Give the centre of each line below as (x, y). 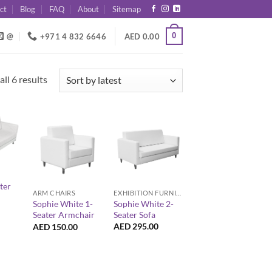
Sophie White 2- (144, 203)
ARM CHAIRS (54, 193)
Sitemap (127, 9)
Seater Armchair (64, 215)
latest (58, 109)
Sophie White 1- (63, 204)
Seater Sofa (135, 214)
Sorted (60, 78)
